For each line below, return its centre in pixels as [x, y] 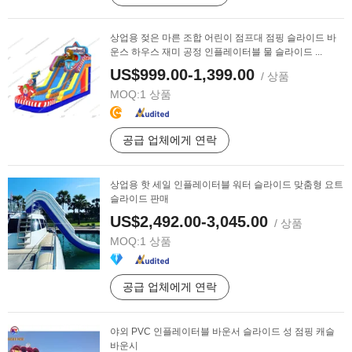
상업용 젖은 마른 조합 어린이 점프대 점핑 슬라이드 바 [223, 38]
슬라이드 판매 [139, 199]
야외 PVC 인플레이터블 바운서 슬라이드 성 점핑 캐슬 [222, 332]
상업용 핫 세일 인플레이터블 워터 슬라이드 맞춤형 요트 [227, 185]
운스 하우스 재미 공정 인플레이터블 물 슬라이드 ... [216, 52]
